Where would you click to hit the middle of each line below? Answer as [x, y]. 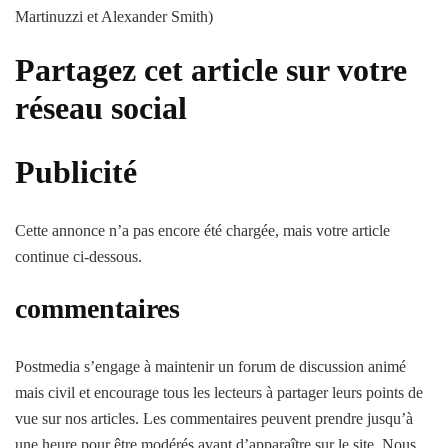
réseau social [101, 107]
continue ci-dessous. [78, 256]
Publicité [76, 172]
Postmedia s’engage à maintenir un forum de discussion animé [210, 366]
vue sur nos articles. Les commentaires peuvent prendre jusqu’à [214, 418]
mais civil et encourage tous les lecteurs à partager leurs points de [219, 392]
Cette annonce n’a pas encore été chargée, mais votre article [202, 230]
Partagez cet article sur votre [211, 69]
